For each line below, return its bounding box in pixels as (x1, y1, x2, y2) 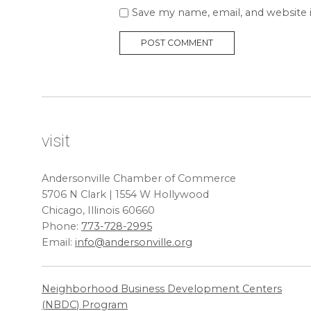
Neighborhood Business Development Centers (42, 283, 282, 296)
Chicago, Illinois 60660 (42, 204, 155, 217)
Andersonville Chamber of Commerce (42, 172, 236, 185)
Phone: (42, 220, 81, 233)
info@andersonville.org (75, 236, 192, 249)
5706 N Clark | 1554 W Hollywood (42, 188, 209, 201)
